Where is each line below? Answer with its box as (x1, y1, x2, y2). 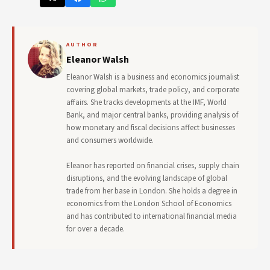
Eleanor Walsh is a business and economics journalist (66, 72, 239, 83)
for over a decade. (66, 224, 125, 235)
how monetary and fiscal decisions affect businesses (66, 122, 235, 134)
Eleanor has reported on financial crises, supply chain (66, 160, 239, 172)
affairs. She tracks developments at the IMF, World (66, 97, 227, 108)
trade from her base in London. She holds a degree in (66, 186, 237, 197)
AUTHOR (66, 40, 98, 49)
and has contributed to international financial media (66, 211, 237, 222)
